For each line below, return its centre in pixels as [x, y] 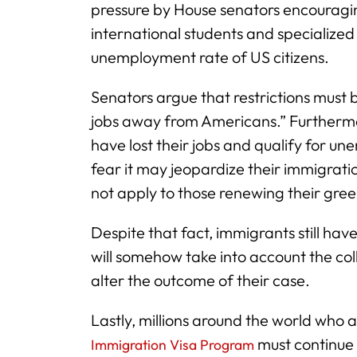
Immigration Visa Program [173, 345]
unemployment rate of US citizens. [210, 57]
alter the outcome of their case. [200, 280]
